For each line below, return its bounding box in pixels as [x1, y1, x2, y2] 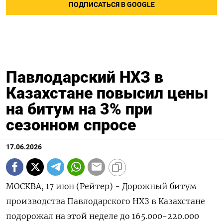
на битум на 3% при [6, 99, 152, 118]
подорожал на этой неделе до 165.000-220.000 [6, 211, 199, 221]
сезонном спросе [6, 115, 136, 134]
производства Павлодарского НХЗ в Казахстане [6, 196, 205, 206]
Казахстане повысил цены [6, 83, 208, 103]
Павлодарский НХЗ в [6, 67, 163, 87]
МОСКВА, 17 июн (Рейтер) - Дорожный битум [6, 181, 197, 191]
